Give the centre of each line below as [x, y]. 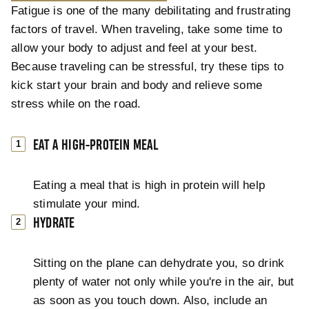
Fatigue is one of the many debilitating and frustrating [151, 11]
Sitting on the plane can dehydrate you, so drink [159, 263]
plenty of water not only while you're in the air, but [164, 282]
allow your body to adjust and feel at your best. [134, 48]
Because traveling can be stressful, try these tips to [148, 67]
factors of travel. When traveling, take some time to [147, 29]
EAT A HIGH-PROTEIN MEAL [96, 146]
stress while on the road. [76, 104]
